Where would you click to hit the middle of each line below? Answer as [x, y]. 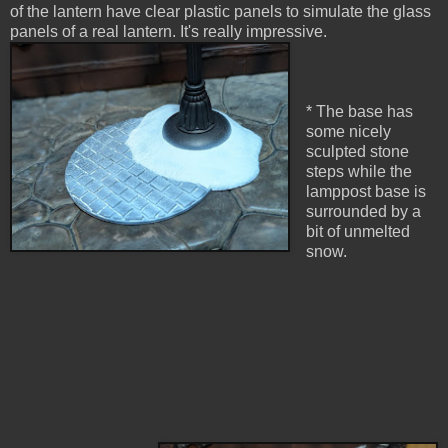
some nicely [348, 132]
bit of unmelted [357, 232]
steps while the [358, 172]
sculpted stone [357, 152]
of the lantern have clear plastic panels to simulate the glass [220, 12]
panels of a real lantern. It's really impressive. [170, 32]
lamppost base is [365, 192]
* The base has [359, 112]
